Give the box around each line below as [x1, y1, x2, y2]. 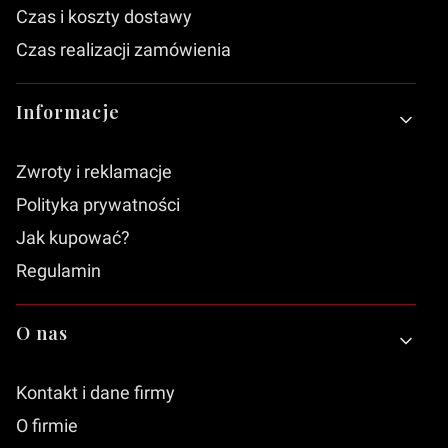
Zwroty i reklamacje [16, 160, 172, 182]
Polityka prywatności [16, 193, 180, 215]
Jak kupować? [16, 226, 130, 248]
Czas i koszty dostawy [16, 5, 192, 27]
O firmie [16, 414, 78, 436]
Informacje [16, 99, 120, 124]
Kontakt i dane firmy [16, 381, 175, 403]
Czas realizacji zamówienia [16, 38, 231, 60]
